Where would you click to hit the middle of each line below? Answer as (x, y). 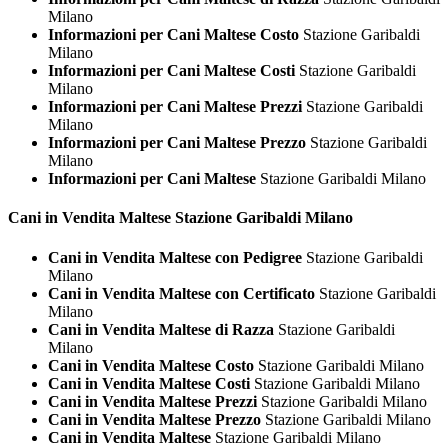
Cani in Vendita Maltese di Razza (161, 329)
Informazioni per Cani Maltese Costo (173, 35)
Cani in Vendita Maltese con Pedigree (175, 257)
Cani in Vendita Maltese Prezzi (152, 401)
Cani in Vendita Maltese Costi (149, 383)
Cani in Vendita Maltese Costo (151, 365)
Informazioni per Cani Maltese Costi (171, 71)
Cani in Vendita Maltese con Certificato (181, 293)
